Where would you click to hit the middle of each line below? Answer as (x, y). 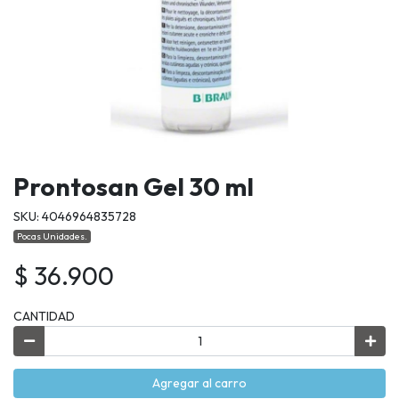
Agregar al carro (199, 383)
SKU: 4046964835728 (75, 217)
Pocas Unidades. (53, 236)
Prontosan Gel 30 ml (134, 187)
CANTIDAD (44, 317)
